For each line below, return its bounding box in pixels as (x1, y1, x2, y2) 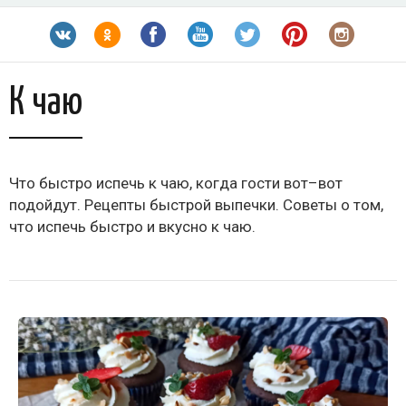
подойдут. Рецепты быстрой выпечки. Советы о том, (9, 196, 383, 215)
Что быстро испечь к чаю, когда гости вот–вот (9, 174, 343, 193)
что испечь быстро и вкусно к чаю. (9, 217, 256, 237)
